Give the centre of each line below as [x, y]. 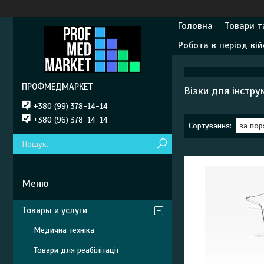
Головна [195, 26]
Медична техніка [64, 230]
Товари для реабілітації [76, 250]
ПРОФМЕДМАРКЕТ [57, 87]
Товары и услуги [55, 210]
